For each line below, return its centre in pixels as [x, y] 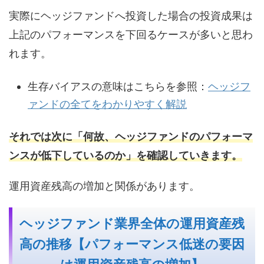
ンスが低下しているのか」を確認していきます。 [126, 156]
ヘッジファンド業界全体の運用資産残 [132, 224]
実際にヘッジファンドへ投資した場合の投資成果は [131, 16]
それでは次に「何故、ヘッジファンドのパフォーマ [131, 137]
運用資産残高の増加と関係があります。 [104, 186]
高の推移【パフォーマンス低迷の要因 [132, 245]
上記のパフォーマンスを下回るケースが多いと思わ [131, 35]
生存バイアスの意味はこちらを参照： [118, 86]
